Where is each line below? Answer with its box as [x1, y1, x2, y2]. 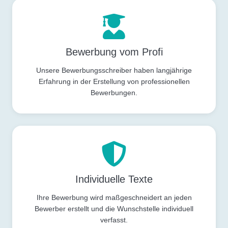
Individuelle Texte [75, 173, 153, 185]
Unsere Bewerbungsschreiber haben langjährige [36, 66, 192, 74]
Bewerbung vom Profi [65, 46, 163, 58]
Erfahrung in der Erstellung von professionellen [38, 77, 190, 85]
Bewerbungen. [91, 88, 137, 97]
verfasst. [100, 215, 128, 224]
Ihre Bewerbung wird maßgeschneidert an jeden [36, 193, 192, 202]
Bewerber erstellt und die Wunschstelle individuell [35, 204, 193, 213]
